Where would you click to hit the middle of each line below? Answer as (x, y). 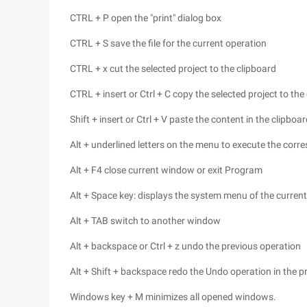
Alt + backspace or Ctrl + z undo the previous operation (185, 246)
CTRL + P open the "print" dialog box (146, 18)
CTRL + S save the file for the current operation (168, 43)
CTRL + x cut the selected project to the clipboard (173, 69)
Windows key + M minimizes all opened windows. (173, 297)
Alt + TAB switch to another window (145, 221)
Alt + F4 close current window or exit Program (166, 170)
